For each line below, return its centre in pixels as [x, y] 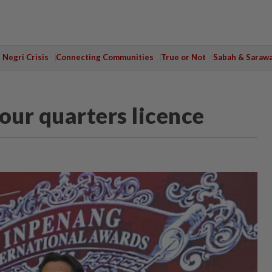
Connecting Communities [104, 57]
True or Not [183, 57]
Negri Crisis [25, 57]
